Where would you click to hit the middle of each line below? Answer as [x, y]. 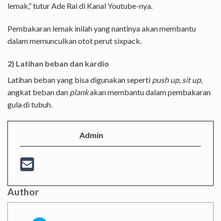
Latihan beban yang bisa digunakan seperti [80, 79]
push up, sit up [176, 79]
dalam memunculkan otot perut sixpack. [74, 40]
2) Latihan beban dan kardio [58, 63]
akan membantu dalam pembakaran [149, 92]
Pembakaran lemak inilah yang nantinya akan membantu [102, 28]
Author [23, 191]
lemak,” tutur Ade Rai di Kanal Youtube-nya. [80, 6]
